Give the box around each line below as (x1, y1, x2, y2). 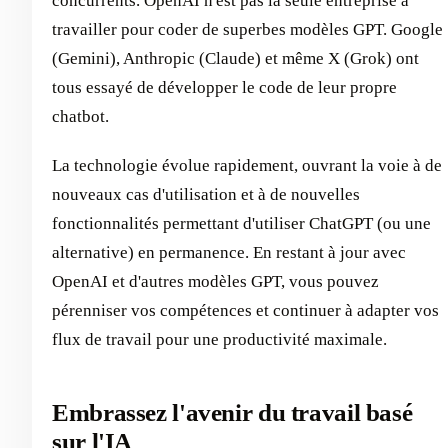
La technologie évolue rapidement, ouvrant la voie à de (52, 155, 442, 175)
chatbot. (52, 106, 109, 126)
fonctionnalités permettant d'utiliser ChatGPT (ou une (52, 213, 431, 233)
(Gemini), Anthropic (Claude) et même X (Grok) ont (52, 48, 419, 68)
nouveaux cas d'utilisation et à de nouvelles (52, 184, 360, 204)
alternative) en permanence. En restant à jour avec (52, 242, 406, 262)
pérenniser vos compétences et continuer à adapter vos (52, 300, 439, 320)
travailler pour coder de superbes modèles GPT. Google (52, 19, 443, 39)
